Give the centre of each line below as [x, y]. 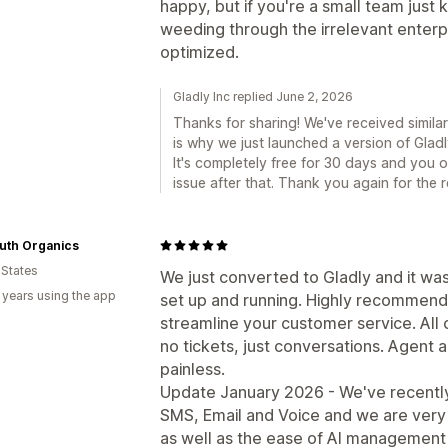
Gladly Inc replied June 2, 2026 [263, 96]
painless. [192, 368]
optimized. [199, 51]
